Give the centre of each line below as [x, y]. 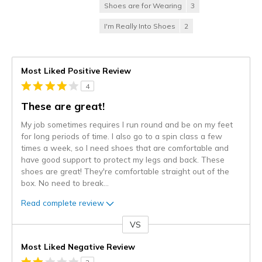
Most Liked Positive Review [76, 71]
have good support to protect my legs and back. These [123, 160]
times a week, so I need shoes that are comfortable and [125, 148]
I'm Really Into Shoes [140, 26]
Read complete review [63, 202]
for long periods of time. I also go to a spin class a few [122, 136]
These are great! [63, 106]
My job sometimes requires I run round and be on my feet [127, 125]
